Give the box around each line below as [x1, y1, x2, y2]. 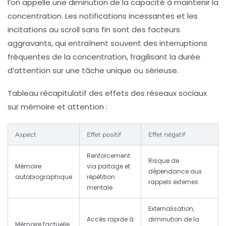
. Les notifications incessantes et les [62, 11, 198, 22]
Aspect [15, 131, 36, 139]
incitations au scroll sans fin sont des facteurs [8, 24, 180, 35]
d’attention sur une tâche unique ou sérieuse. [8, 65, 179, 76]
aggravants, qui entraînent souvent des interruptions [8, 38, 207, 49]
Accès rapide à [87, 215, 134, 224]
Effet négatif [148, 131, 185, 139]
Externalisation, [148, 204, 194, 213]
